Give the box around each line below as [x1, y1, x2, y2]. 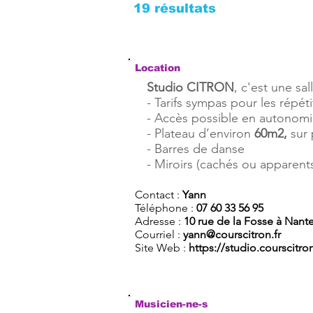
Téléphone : [135, 201, 196, 214]
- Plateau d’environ [147, 126, 254, 141]
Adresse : [135, 214, 184, 228]
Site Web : [135, 241, 189, 254]
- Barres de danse [147, 141, 248, 156]
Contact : [135, 188, 182, 201]
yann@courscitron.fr [183, 228, 281, 241]
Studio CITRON [147, 80, 234, 95]
